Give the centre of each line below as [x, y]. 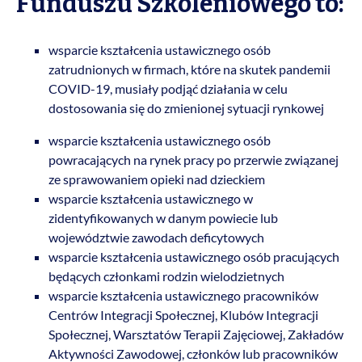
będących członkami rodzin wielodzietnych [166, 276]
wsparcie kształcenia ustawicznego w [151, 199]
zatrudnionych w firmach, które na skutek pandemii [189, 69]
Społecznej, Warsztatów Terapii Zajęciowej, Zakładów [196, 335]
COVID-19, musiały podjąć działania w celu [168, 89]
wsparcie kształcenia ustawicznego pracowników [183, 296]
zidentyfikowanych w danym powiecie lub [163, 218]
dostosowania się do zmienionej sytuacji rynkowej [186, 108]
